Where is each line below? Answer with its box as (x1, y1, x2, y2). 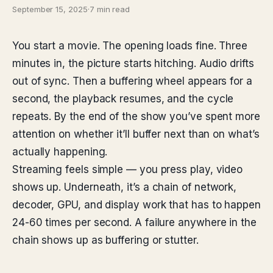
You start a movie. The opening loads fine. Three (12, 40, 247, 52)
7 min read (89, 4, 130, 14)
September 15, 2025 (12, 4, 88, 14)
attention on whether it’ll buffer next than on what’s (12, 128, 260, 140)
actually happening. (12, 146, 108, 158)
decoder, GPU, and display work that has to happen (12, 199, 261, 211)
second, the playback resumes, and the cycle (12, 93, 234, 105)
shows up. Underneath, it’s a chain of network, (12, 181, 237, 193)
